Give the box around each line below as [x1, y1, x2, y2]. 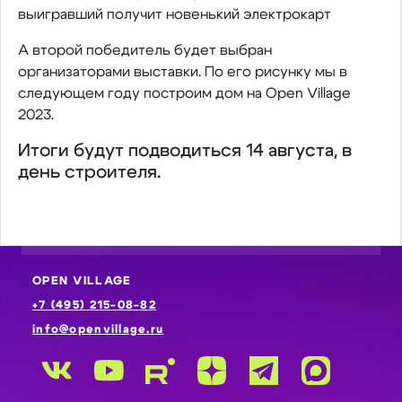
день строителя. [17, 163, 161, 181]
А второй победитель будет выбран [17, 43, 272, 57]
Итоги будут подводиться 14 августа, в [17, 142, 352, 160]
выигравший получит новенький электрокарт [17, 7, 331, 22]
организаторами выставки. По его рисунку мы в [17, 65, 347, 79]
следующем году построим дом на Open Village [17, 86, 351, 100]
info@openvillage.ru [32, 324, 164, 336]
